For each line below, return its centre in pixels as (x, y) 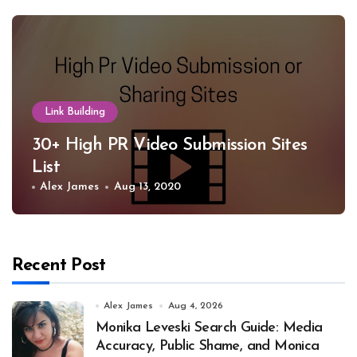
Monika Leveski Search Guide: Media (209, 328)
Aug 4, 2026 (195, 306)
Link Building (75, 112)
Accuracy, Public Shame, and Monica (208, 347)
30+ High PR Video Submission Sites (170, 146)
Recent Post (59, 266)
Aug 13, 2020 (147, 187)
